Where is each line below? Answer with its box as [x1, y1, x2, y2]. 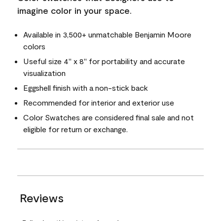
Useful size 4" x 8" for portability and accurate [23, 56, 185, 66]
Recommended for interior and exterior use [23, 98, 174, 107]
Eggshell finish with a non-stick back [23, 83, 148, 92]
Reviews [20, 190, 64, 205]
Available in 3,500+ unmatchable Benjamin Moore [23, 30, 191, 39]
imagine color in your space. [17, 5, 132, 16]
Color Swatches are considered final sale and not [23, 112, 194, 122]
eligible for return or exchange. [23, 124, 128, 134]
